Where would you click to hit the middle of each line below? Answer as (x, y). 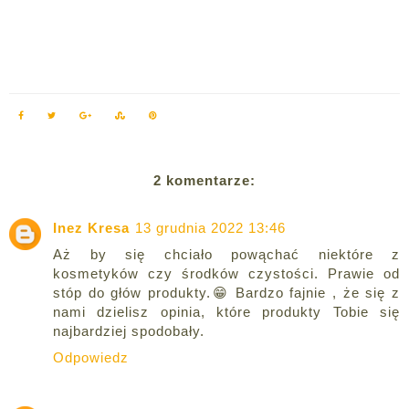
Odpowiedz (91, 358)
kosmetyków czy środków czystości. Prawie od (226, 274)
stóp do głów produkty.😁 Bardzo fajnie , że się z (226, 293)
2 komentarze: (204, 181)
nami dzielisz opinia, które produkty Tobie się (226, 312)
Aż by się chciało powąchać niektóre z (226, 255)
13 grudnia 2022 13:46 (210, 228)
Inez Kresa (91, 228)
